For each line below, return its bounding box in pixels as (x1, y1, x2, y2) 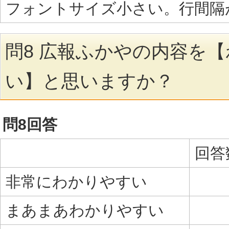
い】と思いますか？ (5, 71, 174, 91)
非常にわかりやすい (6, 173, 147, 190)
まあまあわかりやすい (6, 201, 164, 219)
